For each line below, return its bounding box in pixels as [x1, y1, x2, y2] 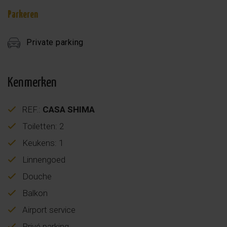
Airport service [20, 204, 75, 215]
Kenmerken [8, 75, 57, 90]
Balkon [20, 187, 48, 198]
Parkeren [8, 10, 38, 20]
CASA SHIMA [43, 104, 95, 115]
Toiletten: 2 [20, 121, 64, 131]
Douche [20, 171, 52, 181]
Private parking [26, 37, 84, 47]
